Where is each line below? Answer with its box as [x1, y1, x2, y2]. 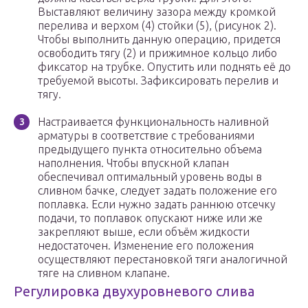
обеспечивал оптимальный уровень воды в [38, 170, 262, 184]
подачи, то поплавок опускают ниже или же [38, 212, 263, 225]
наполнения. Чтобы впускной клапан [38, 157, 229, 170]
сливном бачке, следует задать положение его [38, 184, 277, 197]
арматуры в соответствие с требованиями [38, 129, 254, 142]
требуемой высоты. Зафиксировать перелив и [38, 74, 278, 87]
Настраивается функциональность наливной [38, 115, 269, 129]
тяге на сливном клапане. [38, 267, 170, 280]
